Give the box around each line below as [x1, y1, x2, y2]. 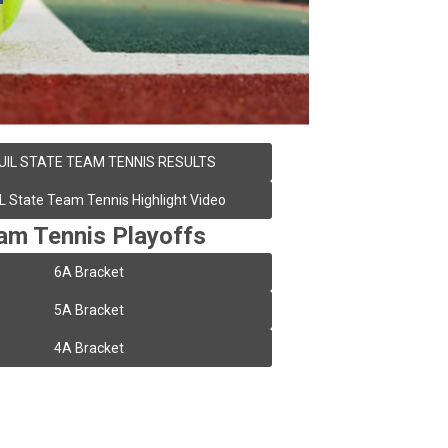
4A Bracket [54, 340, 124, 356]
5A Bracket [54, 302, 124, 318]
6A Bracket [54, 264, 124, 280]
